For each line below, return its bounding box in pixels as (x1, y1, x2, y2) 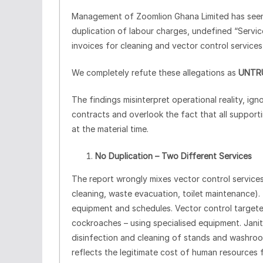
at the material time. (72, 123, 149, 134)
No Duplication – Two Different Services (95, 150, 252, 161)
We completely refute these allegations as (72, 67, 238, 77)
